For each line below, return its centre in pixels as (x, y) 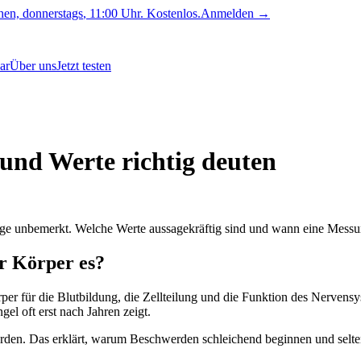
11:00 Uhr (115, 13)
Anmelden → (235, 13)
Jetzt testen (84, 66)
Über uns (33, 66)
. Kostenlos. (170, 13)
